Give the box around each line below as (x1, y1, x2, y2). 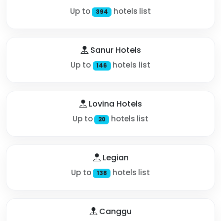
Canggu (97, 205, 132, 217)
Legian (100, 151, 129, 163)
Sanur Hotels (88, 44, 141, 56)
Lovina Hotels (87, 98, 142, 110)
